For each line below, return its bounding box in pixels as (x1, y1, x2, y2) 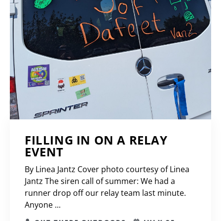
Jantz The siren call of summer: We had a (25, 176, 175, 187)
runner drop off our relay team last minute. (25, 187, 186, 199)
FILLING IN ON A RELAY (25, 132, 168, 148)
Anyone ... (25, 199, 61, 211)
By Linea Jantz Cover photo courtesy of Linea (25, 164, 189, 175)
